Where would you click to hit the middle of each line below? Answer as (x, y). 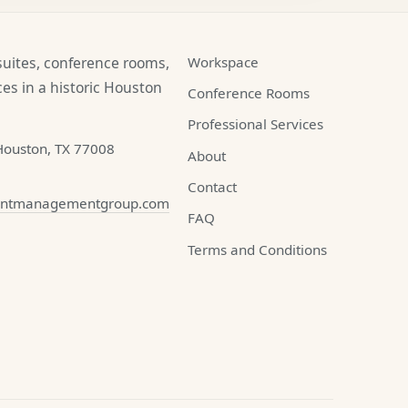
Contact (212, 187)
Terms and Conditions (257, 249)
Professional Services (255, 124)
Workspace (223, 61)
